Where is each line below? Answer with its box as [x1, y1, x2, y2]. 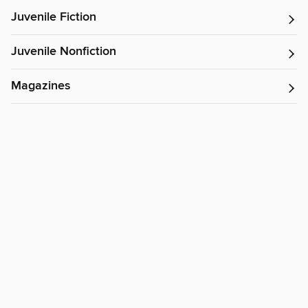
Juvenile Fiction [11, 10, 96, 25]
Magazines [11, 78, 70, 93]
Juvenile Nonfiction [11, 44, 116, 59]
